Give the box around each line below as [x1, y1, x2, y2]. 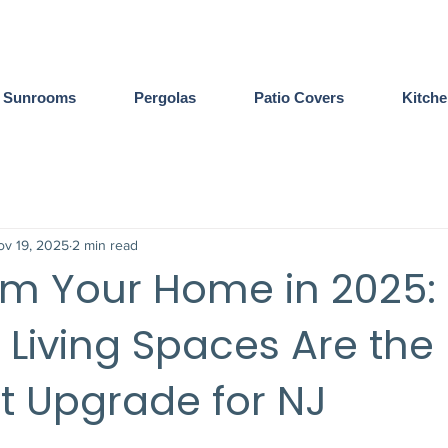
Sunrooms [2, 89, 76, 106]
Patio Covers [254, 89, 344, 106]
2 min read [72, 236, 138, 253]
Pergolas [134, 89, 196, 106]
